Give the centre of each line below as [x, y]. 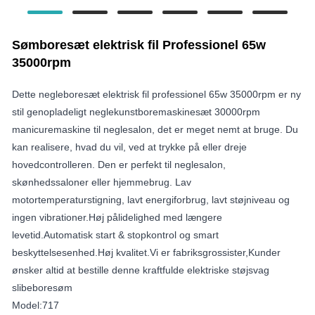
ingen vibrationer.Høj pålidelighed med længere [117, 217]
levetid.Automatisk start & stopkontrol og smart [115, 234]
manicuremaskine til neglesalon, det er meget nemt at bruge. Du [155, 129]
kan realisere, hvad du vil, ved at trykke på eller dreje [129, 147]
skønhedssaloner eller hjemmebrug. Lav [102, 182]
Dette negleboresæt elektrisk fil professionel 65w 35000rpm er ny [156, 94]
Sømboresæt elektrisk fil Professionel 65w [139, 45]
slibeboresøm [42, 287]
